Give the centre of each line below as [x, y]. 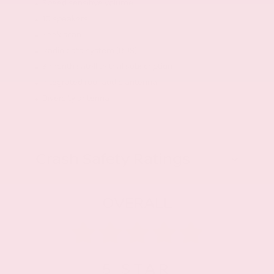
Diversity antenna [76, 98]
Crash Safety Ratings [113, 159]
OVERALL [137, 203]
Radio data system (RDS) [89, 50]
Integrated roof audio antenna [99, 82]
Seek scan [61, 35]
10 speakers [65, 19]
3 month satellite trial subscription [107, 66]
